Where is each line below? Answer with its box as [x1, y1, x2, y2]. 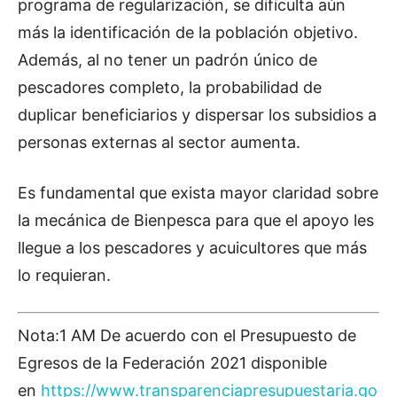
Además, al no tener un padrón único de [18, 51, 317, 69]
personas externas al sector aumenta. [18, 133, 300, 152]
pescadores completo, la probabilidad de [18, 78, 322, 97]
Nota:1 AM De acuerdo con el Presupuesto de [18, 326, 356, 345]
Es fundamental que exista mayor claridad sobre [18, 183, 378, 202]
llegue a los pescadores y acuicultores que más [18, 238, 367, 257]
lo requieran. [18, 266, 111, 284]
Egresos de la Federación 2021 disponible [18, 354, 327, 372]
